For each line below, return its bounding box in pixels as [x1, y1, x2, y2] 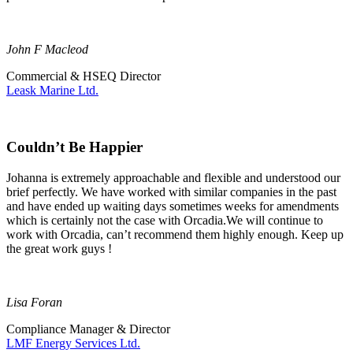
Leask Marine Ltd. [6, 83, 98, 97]
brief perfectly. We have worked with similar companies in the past [6, 185, 336, 199]
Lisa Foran [6, 295, 62, 310]
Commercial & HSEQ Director [6, 69, 161, 83]
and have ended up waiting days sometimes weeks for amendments [6, 199, 339, 214]
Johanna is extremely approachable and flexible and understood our [6, 171, 340, 185]
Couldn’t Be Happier [6, 139, 143, 156]
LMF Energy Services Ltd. [6, 336, 140, 351]
